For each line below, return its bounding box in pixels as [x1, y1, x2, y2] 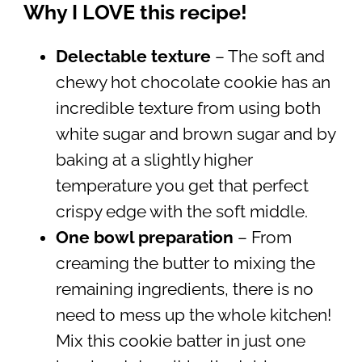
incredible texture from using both [55, 99, 321, 119]
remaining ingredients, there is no [55, 280, 314, 300]
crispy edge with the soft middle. [55, 202, 308, 222]
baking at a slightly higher [55, 150, 253, 170]
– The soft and [210, 47, 325, 67]
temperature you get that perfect [55, 176, 309, 196]
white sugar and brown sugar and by [55, 124, 335, 145]
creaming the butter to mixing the [55, 254, 315, 274]
